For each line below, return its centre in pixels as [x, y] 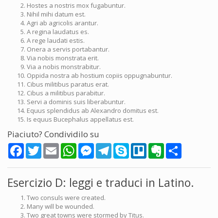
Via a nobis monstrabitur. [64, 67]
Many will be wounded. [61, 206]
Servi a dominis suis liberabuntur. [76, 102]
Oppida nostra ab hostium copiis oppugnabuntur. [100, 75]
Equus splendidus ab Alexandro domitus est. [93, 110]
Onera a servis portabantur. [68, 49]
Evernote [177, 147]
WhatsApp [92, 147]
